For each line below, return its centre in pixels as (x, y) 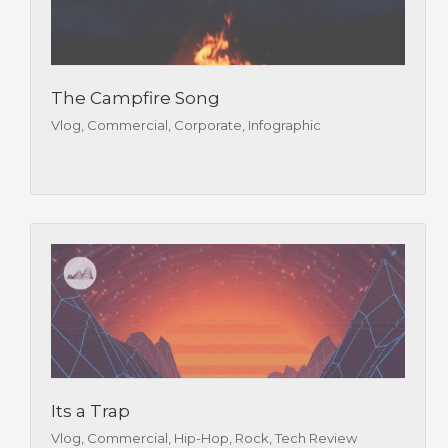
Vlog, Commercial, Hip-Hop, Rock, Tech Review (204, 437)
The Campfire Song (135, 97)
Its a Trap (90, 410)
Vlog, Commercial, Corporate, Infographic (186, 124)
